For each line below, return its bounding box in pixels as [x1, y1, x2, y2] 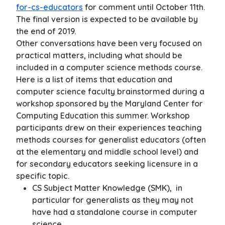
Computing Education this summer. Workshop [16, 110, 190, 121]
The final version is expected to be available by [16, 14, 198, 24]
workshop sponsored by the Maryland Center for [16, 98, 203, 108]
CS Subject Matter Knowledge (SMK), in [32, 182, 182, 193]
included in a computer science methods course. [16, 62, 202, 72]
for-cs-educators [16, 2, 83, 12]
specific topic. [16, 170, 69, 181]
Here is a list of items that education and [16, 74, 172, 84]
